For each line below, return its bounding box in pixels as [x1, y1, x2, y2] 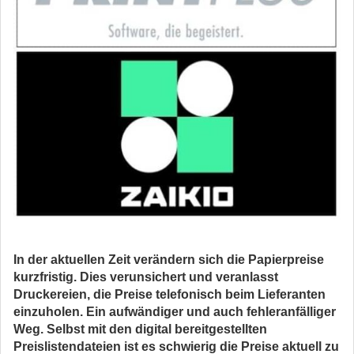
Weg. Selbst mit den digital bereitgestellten [13, 322, 267, 336]
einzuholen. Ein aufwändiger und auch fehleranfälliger [13, 305, 336, 318]
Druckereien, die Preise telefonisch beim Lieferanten [13, 288, 326, 301]
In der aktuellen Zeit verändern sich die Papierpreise [13, 253, 324, 266]
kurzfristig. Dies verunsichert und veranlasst [13, 270, 278, 284]
